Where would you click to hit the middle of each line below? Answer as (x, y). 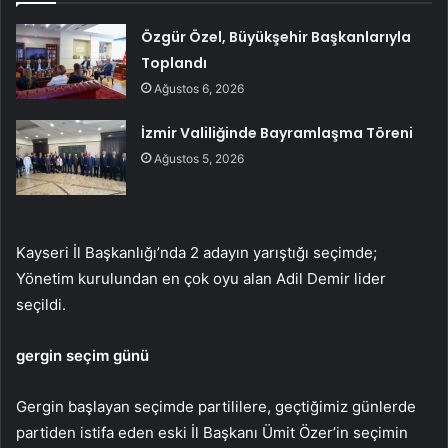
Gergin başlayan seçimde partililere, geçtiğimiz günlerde (216, 406)
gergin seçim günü (82, 355)
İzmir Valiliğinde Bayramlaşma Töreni (277, 132)
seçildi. (41, 304)
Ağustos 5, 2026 (199, 158)
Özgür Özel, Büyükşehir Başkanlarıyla (276, 36)
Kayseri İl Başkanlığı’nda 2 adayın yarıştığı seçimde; (196, 252)
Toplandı (174, 62)
